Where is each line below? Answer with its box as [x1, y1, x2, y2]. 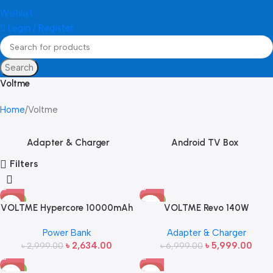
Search [5, 62, 34, 73]
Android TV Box [171, 137, 239, 148]
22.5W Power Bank [27, 215, 107, 227]
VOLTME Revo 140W [163, 202, 249, 214]
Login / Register [8, 23, 74, 34]
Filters [10, 158, 38, 169]
